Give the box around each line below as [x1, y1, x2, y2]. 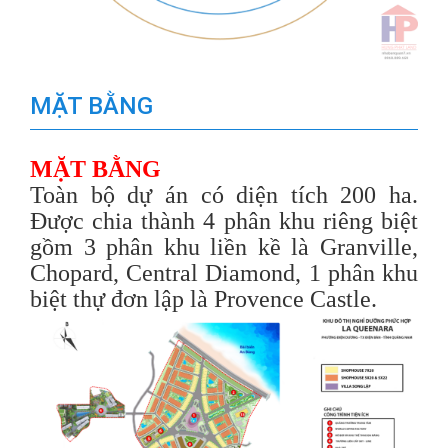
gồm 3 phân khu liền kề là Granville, [30, 233, 418, 260]
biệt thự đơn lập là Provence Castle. [30, 285, 377, 312]
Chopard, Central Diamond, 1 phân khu [30, 259, 418, 286]
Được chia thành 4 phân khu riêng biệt [30, 207, 418, 234]
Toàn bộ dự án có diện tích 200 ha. [30, 181, 418, 208]
